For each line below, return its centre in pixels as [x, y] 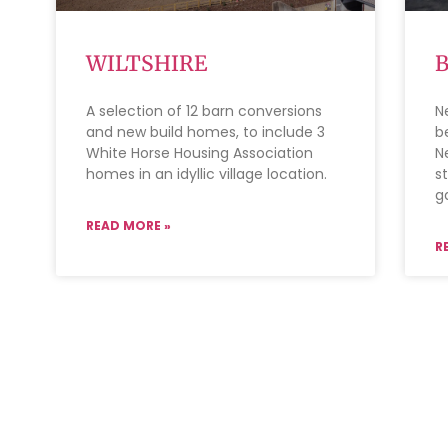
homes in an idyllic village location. [207, 173]
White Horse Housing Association [200, 152]
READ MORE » [129, 225]
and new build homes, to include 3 [206, 131]
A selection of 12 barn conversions [204, 110]
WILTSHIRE [147, 63]
